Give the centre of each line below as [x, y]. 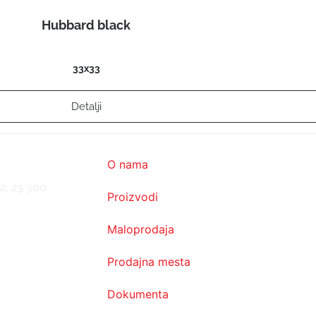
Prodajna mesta [149, 262]
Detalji [86, 107]
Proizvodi [133, 197]
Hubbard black [86, 25]
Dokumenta [138, 294]
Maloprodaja [141, 230]
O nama [128, 165]
